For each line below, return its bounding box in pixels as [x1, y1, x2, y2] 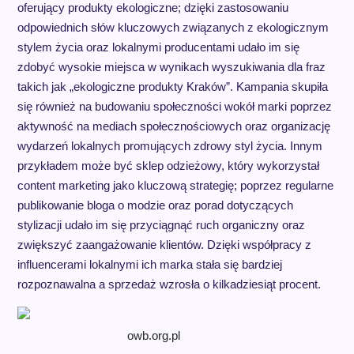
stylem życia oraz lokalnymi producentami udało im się [17, 40, 299, 54]
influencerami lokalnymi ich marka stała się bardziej [17, 257, 282, 271]
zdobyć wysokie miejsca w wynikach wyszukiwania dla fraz [17, 59, 326, 73]
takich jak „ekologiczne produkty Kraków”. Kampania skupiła [17, 79, 328, 93]
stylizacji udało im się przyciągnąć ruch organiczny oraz [17, 217, 305, 232]
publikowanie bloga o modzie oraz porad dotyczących [17, 198, 293, 212]
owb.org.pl [127, 328, 181, 342]
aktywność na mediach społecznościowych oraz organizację [17, 119, 330, 133]
